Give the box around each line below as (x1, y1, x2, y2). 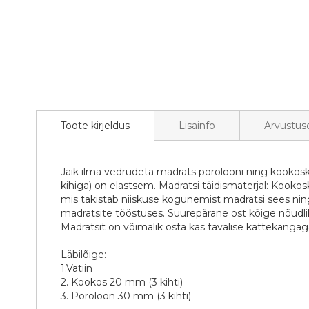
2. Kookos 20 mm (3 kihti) (61, 276, 183, 289)
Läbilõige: (61, 248, 106, 261)
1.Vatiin (61, 262, 92, 275)
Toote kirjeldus (61, 119, 130, 132)
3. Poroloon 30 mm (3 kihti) (61, 290, 191, 303)
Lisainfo (179, 119, 215, 132)
